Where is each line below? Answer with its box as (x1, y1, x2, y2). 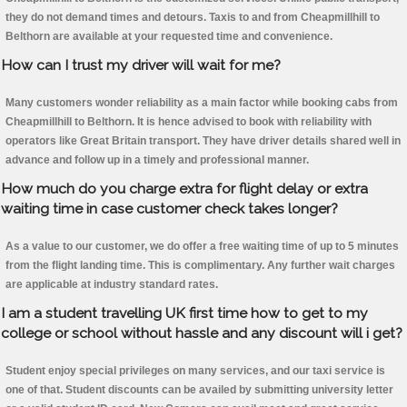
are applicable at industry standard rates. (5, 278, 218, 292)
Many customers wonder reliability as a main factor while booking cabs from (5, 96, 398, 110)
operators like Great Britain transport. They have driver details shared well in (5, 134, 401, 148)
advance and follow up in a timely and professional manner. (5, 154, 309, 167)
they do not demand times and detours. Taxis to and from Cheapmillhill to (5, 11, 380, 25)
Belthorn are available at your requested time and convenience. (5, 30, 333, 44)
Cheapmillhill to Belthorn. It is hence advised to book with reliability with (5, 115, 372, 129)
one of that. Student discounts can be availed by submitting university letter (5, 383, 393, 397)
